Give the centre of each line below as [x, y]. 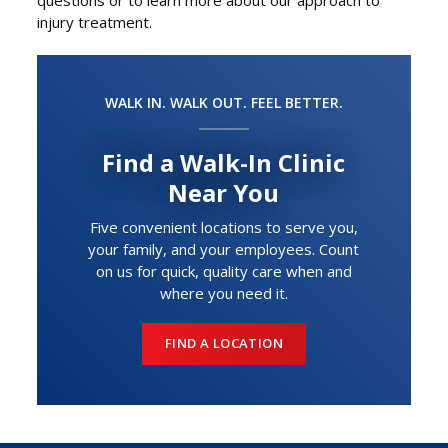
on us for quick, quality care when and [223, 271]
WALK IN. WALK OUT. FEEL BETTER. [223, 103]
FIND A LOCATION [224, 343]
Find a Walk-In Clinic [224, 163]
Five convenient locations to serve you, [223, 227]
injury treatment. [95, 21]
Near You [224, 193]
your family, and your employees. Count [224, 249]
